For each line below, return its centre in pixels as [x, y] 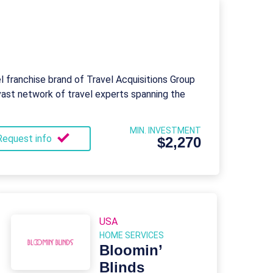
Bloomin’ [131, 250]
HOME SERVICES [132, 235]
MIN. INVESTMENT [165, 130]
